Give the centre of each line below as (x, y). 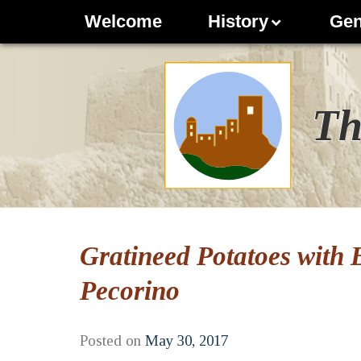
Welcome (123, 22)
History (238, 22)
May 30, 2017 (186, 340)
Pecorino (129, 290)
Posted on (110, 340)
